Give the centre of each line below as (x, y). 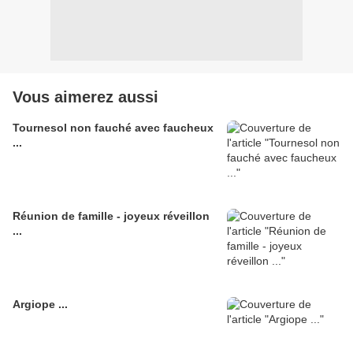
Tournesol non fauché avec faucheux (113, 128)
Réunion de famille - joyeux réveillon (111, 216)
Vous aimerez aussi (85, 97)
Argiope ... (40, 305)
